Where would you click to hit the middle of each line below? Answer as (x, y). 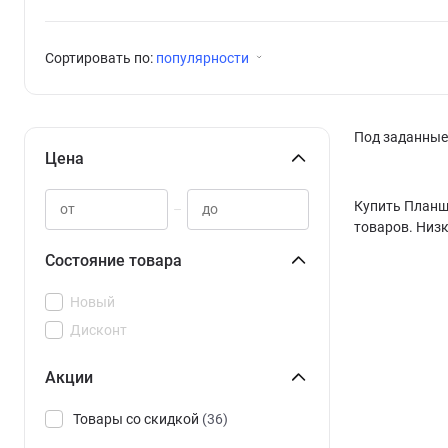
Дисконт (98, 330)
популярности (202, 58)
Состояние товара (113, 260)
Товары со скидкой (136, 419)
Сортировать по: (100, 58)
